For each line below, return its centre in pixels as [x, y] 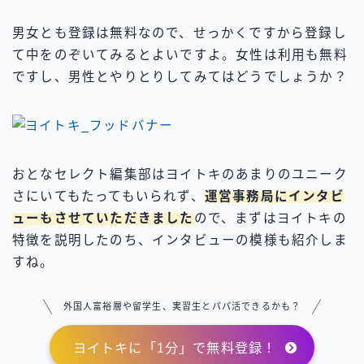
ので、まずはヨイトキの [270, 219]
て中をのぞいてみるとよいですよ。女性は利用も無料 [180, 55]
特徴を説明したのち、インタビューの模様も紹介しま [180, 240]
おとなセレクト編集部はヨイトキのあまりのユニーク [180, 175]
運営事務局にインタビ [274, 197]
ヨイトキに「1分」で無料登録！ [175, 347]
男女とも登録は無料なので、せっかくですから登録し [180, 33]
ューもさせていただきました [103, 219]
